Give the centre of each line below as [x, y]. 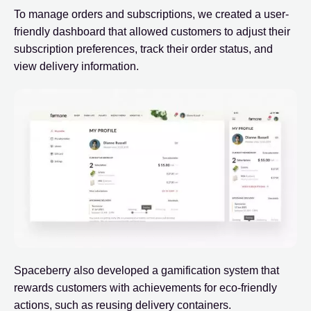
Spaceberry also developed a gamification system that [146, 271]
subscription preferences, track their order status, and [143, 49]
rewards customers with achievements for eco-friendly [145, 288]
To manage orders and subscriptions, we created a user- [151, 15]
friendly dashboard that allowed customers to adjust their [152, 32]
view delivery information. [76, 67]
